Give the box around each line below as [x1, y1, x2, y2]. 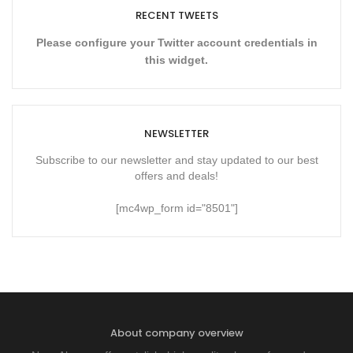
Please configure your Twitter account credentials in [35, 36, 318, 49]
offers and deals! [135, 169, 218, 182]
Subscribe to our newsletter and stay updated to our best [35, 154, 318, 166]
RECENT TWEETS [135, 8, 218, 23]
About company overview [110, 325, 243, 340]
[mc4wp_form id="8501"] [115, 202, 238, 214]
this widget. [145, 54, 208, 66]
